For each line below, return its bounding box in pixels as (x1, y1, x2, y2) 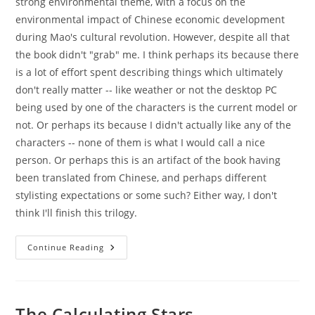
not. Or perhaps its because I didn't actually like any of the (15, 118, 292, 131)
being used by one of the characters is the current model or (15, 101, 298, 114)
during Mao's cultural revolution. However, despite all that (15, 30, 290, 44)
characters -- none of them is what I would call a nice (15, 136, 266, 149)
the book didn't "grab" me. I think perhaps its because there (15, 48, 300, 61)
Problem (103, 270, 148, 283)
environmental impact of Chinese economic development (15, 13, 285, 26)
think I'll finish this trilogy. (15, 206, 138, 219)
